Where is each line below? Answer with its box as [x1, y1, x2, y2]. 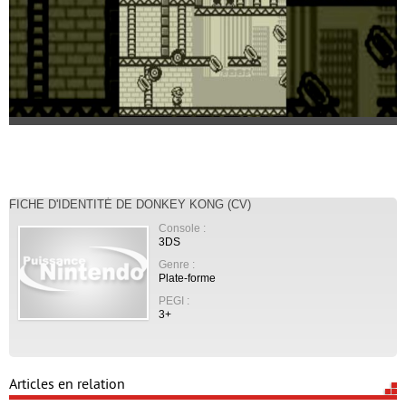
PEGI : [159, 295, 189, 306]
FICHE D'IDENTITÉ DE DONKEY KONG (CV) [9, 198, 251, 211]
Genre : [159, 258, 195, 270]
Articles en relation [9, 376, 125, 392]
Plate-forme [159, 272, 216, 284]
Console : [159, 222, 206, 234]
